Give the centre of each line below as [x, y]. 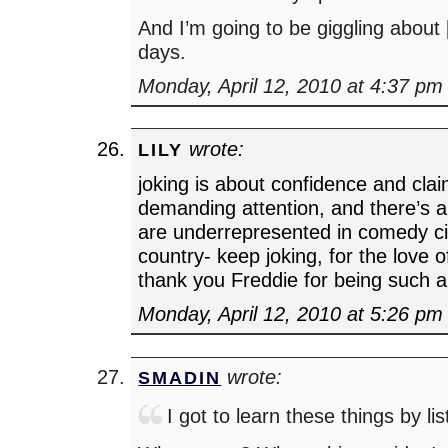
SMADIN [180, 377]
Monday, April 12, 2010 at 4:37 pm [291, 85]
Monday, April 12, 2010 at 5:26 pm [291, 313]
